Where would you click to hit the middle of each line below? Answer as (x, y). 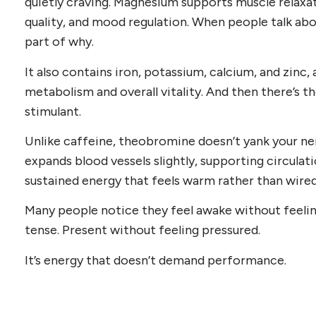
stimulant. (53, 111)
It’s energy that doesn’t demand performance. (156, 260)
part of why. (59, 42)
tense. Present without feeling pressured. (142, 230)
